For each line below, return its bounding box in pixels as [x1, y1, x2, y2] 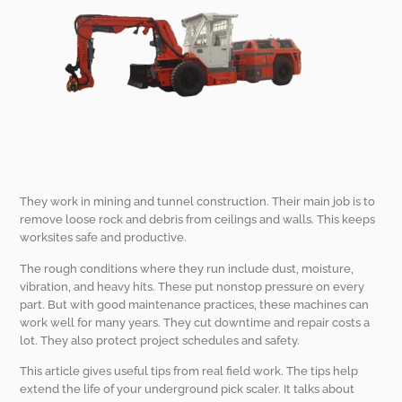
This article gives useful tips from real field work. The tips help [20, 364, 359, 379]
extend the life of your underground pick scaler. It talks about [20, 382, 355, 397]
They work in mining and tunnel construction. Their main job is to [20, 195, 376, 209]
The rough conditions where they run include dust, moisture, [20, 261, 354, 275]
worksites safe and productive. [20, 231, 188, 245]
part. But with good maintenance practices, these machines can [20, 297, 370, 311]
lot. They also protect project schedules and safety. [20, 333, 301, 347]
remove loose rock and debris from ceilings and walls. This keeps [20, 213, 376, 227]
